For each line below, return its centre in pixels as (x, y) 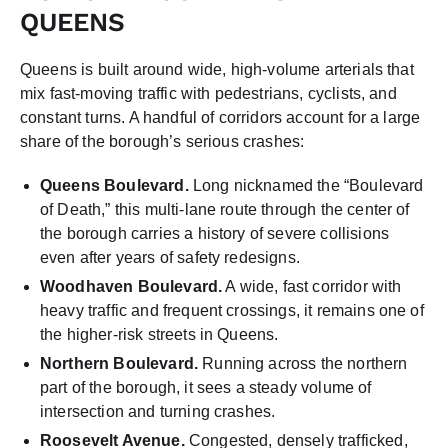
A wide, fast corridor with (312, 286)
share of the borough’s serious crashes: (162, 141)
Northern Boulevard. (119, 363)
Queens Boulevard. (114, 185)
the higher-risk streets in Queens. (159, 334)
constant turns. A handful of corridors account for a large (220, 117)
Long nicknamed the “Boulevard (306, 185)
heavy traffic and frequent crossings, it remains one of (232, 310)
